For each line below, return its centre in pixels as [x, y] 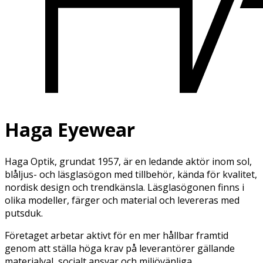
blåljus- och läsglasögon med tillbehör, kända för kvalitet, [131, 174]
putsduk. [24, 213]
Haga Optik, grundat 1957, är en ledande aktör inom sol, [128, 161]
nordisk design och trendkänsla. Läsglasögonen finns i [124, 187]
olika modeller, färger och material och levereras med [122, 200]
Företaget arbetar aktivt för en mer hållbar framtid [117, 235]
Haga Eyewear [70, 130]
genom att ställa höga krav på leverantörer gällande [120, 248]
